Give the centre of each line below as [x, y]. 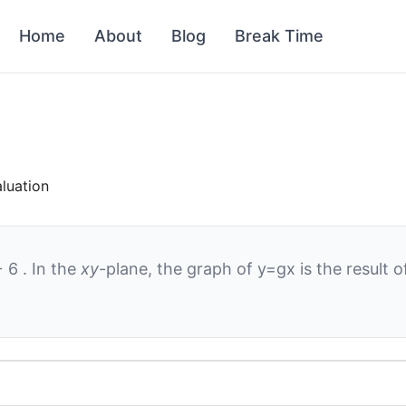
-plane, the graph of [178, 269]
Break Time [279, 36]
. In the [52, 269]
